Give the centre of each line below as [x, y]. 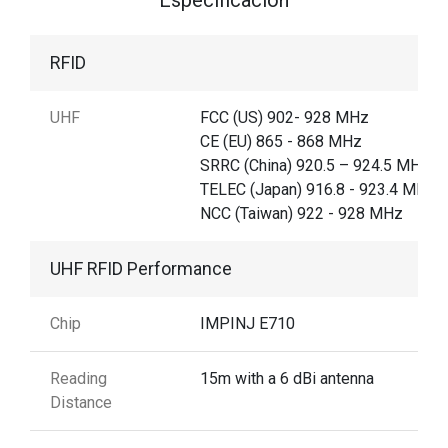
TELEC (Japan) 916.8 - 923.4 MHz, [319, 189]
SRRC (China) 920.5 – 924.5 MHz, [316, 165]
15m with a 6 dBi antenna [287, 378]
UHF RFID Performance [141, 268]
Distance [81, 402]
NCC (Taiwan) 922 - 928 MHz [301, 213]
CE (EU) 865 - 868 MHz [281, 141]
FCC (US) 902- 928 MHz [284, 117]
